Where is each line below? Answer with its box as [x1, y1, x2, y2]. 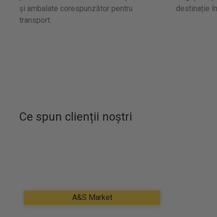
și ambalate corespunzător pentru [19, 4, 133, 13]
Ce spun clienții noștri [19, 110, 132, 124]
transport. [19, 15, 51, 25]
